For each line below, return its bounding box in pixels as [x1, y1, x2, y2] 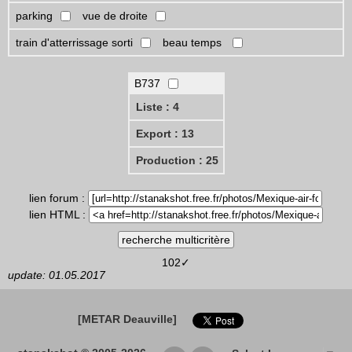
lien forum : [29, 192, 88, 205]
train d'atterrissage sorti [16, 36, 133, 49]
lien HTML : [29, 208, 89, 222]
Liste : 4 [135, 101, 179, 114]
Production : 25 [135, 154, 218, 167]
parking [16, 9, 53, 23]
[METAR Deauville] [77, 313, 177, 326]
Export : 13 [135, 127, 194, 141]
